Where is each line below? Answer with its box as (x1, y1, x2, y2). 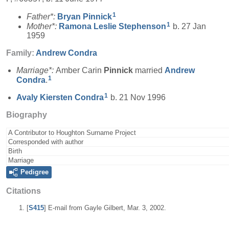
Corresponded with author (8, 138, 83, 146)
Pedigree (20, 168, 49, 176)
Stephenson (119, 21, 166, 31)
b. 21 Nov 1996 (108, 93, 166, 102)
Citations (6, 187, 41, 196)
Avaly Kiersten (16, 93, 75, 102)
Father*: (27, 12, 57, 21)
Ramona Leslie (59, 21, 119, 31)
